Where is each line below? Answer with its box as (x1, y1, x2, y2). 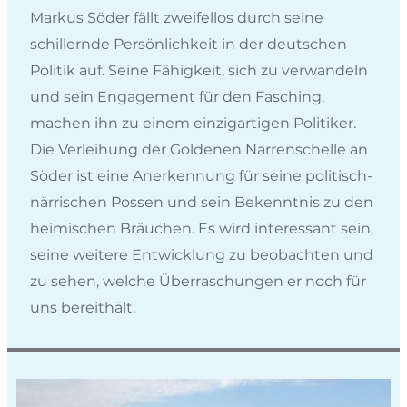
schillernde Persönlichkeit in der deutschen (30, 35, 347, 53)
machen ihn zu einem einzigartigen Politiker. (30, 114, 356, 132)
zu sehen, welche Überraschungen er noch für (30, 272, 366, 290)
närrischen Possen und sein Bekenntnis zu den (30, 193, 373, 211)
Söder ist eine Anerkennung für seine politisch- (30, 166, 372, 184)
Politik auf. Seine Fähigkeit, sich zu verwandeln (30, 61, 368, 79)
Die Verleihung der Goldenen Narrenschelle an (30, 140, 368, 158)
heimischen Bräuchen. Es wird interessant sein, (30, 219, 373, 237)
